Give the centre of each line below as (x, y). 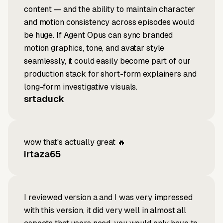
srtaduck (44, 99)
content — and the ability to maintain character (110, 9)
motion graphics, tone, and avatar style (94, 48)
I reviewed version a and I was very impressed (108, 198)
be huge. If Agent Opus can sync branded (99, 35)
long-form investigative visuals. (81, 87)
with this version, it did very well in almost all (105, 211)
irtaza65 (42, 154)
